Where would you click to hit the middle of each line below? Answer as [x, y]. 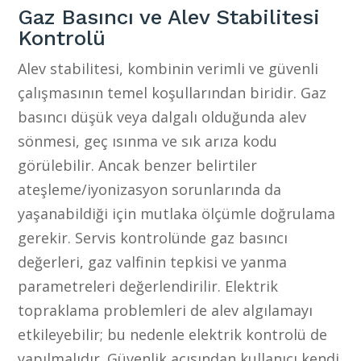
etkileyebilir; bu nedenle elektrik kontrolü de [173, 334]
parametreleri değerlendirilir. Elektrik [148, 286]
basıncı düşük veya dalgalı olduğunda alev [162, 116]
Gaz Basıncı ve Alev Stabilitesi [169, 17]
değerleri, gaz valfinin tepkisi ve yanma [153, 261]
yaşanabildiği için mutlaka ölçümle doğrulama [177, 213]
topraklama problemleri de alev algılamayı [166, 310]
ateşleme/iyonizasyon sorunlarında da [150, 189]
